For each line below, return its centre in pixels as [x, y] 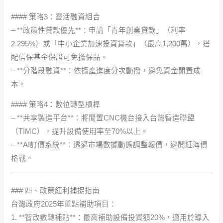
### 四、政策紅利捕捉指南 [56, 190]
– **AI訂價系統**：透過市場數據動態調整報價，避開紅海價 [110, 145]
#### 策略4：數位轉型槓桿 [56, 105]
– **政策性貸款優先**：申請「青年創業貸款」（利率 [99, 30]
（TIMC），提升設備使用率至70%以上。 [80, 132]
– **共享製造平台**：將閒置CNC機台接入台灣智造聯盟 [103, 118]
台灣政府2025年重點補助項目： [64, 204]
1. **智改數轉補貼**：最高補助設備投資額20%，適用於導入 [111, 217]
